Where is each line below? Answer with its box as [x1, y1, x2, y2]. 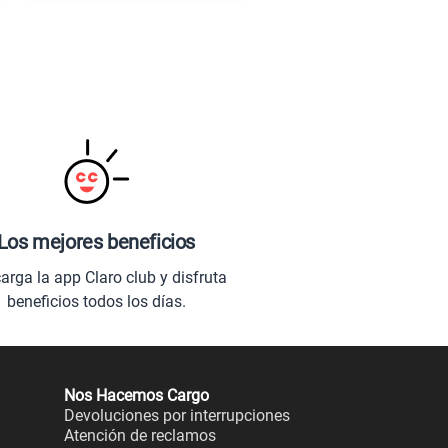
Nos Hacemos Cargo [64, 386, 209, 405]
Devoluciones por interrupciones [64, 406, 290, 425]
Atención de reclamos [64, 426, 216, 445]
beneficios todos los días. [6, 291, 186, 311]
